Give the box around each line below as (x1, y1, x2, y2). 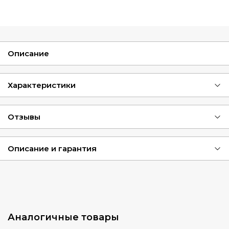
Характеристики (8, 80, 76, 90)
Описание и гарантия (8, 143, 97, 153)
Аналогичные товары (8, 212, 119, 223)
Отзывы (8, 111, 40, 122)
